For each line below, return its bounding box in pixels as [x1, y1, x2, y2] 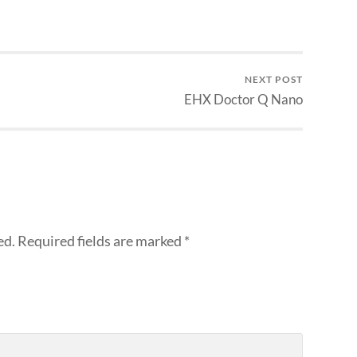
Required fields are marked [18, 231, 184, 249]
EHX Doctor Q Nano [184, 91, 303, 108]
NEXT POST [245, 73, 303, 86]
